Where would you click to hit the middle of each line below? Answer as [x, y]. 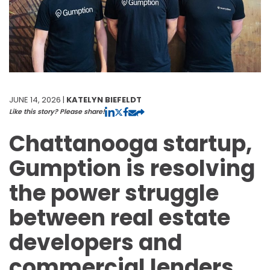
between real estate [120, 218]
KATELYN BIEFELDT [104, 99]
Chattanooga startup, [130, 143]
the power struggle [114, 193]
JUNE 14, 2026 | [38, 99]
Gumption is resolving [132, 168]
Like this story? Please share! [57, 111]
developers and [96, 242]
